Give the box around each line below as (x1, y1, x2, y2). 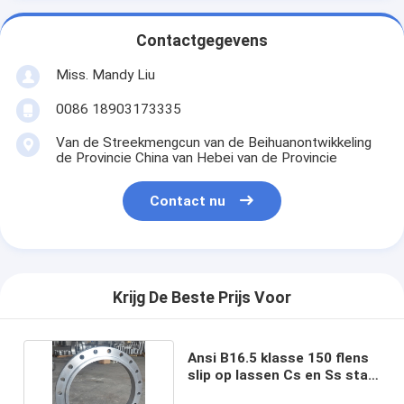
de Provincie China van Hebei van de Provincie (55, 149, 337, 166)
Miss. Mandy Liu (55, 66, 155, 83)
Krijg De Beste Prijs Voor (113, 289, 291, 308)
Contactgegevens (136, 32, 268, 50)
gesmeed (188, 383, 250, 400)
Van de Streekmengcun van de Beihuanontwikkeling (55, 133, 372, 151)
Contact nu (150, 193, 226, 210)
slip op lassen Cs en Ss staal (188, 366, 381, 383)
